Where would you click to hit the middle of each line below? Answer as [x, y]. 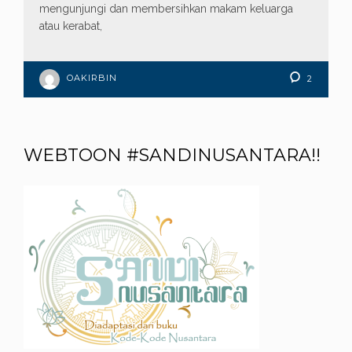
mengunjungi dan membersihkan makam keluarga [166, 9]
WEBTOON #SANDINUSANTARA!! [172, 156]
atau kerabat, [71, 26]
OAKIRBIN [92, 78]
